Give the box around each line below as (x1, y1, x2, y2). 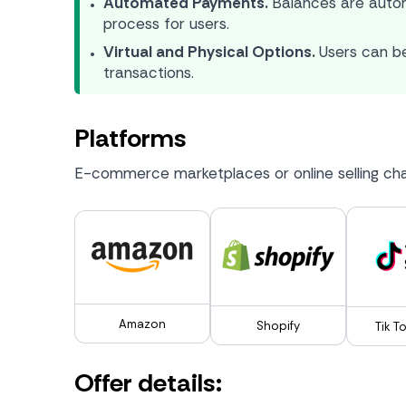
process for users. (103, 14, 229, 34)
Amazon (119, 315, 166, 332)
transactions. (103, 63, 194, 82)
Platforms (74, 121, 187, 155)
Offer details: (74, 366, 222, 400)
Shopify (256, 318, 300, 333)
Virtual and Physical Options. (103, 42, 315, 62)
